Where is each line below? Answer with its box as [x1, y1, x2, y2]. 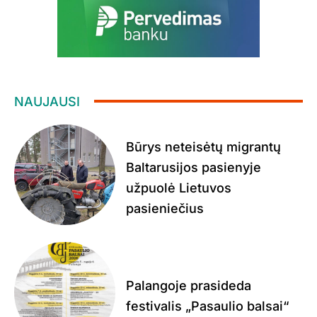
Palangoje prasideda [125, 277, 251, 293]
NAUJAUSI [14, 93, 80, 109]
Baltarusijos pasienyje [125, 160, 261, 175]
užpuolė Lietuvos [125, 180, 231, 196]
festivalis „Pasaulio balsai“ [125, 298, 289, 313]
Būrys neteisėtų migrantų [125, 139, 281, 155]
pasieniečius [125, 201, 204, 217]
